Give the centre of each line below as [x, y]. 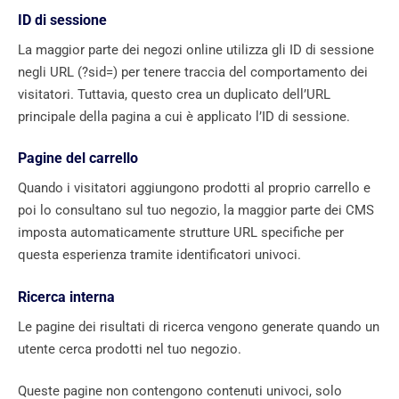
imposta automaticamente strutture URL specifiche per [181, 233]
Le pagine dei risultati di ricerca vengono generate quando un [199, 326]
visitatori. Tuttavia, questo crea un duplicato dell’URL [174, 94]
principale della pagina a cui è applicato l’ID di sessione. [184, 116]
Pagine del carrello [78, 159]
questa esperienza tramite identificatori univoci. [159, 255]
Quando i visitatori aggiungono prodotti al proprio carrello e [194, 188]
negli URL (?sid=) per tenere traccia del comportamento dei [193, 72]
